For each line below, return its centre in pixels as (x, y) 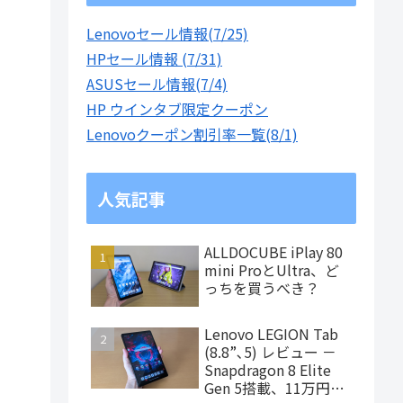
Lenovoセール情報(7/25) (167, 34)
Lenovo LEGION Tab (271, 334)
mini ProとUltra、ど (272, 269)
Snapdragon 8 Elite (268, 370)
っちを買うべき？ (262, 287)
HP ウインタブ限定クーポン (177, 109)
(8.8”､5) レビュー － (270, 352)
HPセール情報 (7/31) (154, 59)
